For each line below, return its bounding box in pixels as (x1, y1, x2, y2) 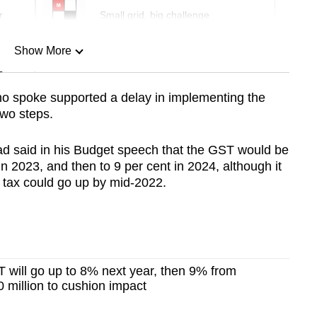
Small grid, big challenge (100, 9, 209, 21)
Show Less (14, 117, 71, 129)
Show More (13, 45, 71, 57)
